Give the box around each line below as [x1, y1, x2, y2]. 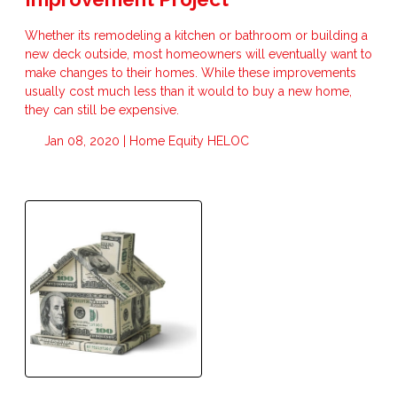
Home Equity [128, 133, 207, 148]
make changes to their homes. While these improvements [25, 65, 356, 80]
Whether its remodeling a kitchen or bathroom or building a [25, 27, 368, 43]
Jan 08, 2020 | [40, 133, 129, 148]
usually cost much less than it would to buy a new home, [25, 83, 352, 98]
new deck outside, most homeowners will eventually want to [25, 46, 372, 61]
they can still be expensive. [25, 102, 179, 117]
